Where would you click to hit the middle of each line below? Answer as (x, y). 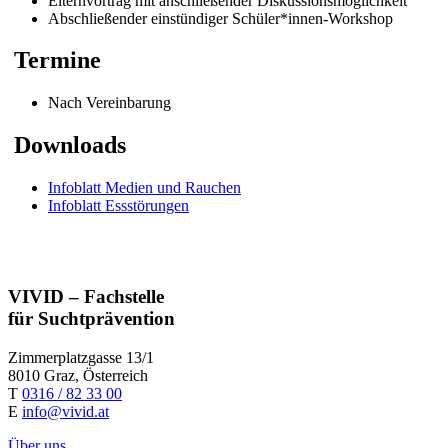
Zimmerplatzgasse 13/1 (81, 357)
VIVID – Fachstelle (86, 296)
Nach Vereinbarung (109, 103)
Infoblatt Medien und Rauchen (144, 188)
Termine (57, 60)
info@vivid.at (65, 411)
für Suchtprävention (91, 318)
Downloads (70, 145)
